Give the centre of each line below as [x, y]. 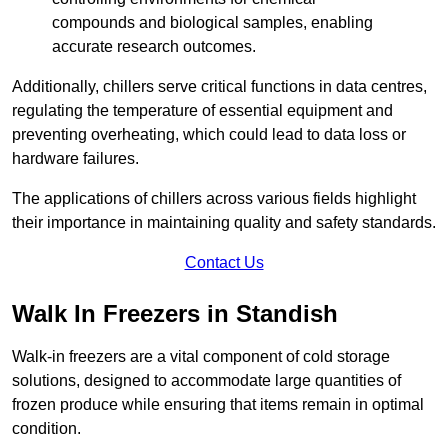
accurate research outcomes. [154, 47]
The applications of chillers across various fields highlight [214, 199]
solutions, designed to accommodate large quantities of [206, 381]
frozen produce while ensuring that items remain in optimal [218, 405]
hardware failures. [75, 159]
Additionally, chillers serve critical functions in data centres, [219, 87]
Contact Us [224, 263]
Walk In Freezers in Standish [175, 314]
